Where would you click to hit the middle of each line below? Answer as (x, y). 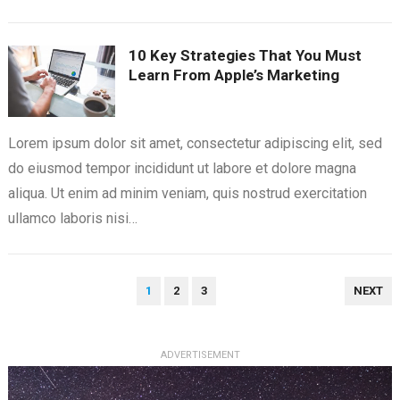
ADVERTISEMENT (200, 355)
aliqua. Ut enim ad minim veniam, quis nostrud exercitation (187, 194)
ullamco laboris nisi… (72, 219)
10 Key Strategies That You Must (245, 56)
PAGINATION (49, 307)
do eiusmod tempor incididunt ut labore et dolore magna (182, 169)
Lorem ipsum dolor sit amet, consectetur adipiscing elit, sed (195, 144)
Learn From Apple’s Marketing (233, 75)
